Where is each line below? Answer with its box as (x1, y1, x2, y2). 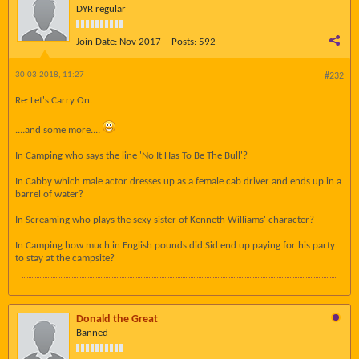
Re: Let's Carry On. (15, 95, 92, 106)
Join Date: (76, 37, 117, 47)
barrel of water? (15, 189, 83, 200)
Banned (76, 328, 108, 338)
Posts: (171, 37, 196, 47)
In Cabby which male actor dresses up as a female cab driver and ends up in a (15, 176, 341, 187)
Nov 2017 (119, 37, 161, 47)
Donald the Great (76, 313, 158, 325)
